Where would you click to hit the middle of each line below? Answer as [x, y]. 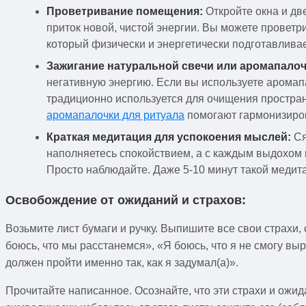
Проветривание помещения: [125, 11]
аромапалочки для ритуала [115, 115]
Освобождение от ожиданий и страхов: [126, 200]
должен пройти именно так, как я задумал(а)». [122, 262]
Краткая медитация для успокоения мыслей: [169, 137]
